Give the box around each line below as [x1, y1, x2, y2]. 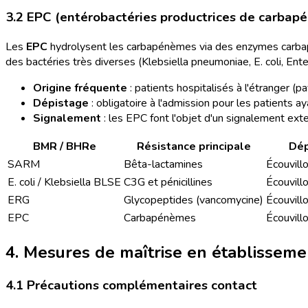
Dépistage [33, 95, 89, 111]
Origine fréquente [33, 80, 127, 96]
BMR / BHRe [32, 138, 96, 154]
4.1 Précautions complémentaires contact [5, 276, 257, 295]
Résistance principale [136, 138, 251, 154]
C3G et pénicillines [124, 174, 212, 190]
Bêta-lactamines [124, 156, 203, 172]
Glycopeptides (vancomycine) [124, 192, 263, 208]
